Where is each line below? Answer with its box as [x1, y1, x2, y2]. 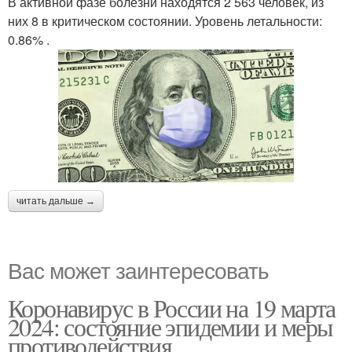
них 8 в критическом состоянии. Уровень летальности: [8, 12, 322, 30]
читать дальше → [16, 196, 95, 207]
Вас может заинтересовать [8, 254, 269, 286]
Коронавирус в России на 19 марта [8, 291, 335, 325]
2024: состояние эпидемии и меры [8, 310, 333, 344]
